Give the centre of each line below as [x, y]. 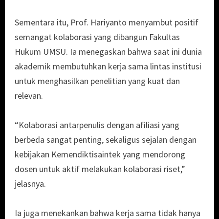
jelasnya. [30, 184]
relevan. [29, 96]
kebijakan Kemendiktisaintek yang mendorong [100, 154]
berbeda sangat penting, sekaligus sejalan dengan [106, 140]
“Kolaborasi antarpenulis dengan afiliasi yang [97, 125]
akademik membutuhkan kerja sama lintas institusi [108, 66]
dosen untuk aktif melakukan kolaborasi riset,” [100, 169]
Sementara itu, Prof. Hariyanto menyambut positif [107, 22]
